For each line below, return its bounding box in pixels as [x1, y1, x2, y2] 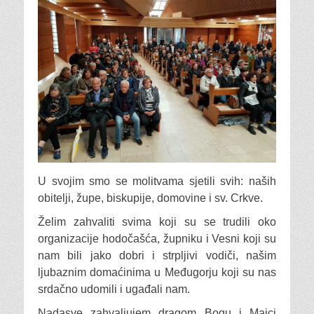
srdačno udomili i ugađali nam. [38, 283, 190, 296]
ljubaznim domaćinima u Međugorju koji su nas [38, 266, 276, 279]
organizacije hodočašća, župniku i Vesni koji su [38, 233, 276, 245]
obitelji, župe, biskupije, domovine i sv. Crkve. [38, 192, 263, 205]
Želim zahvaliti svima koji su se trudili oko [38, 216, 276, 228]
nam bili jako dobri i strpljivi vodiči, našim [38, 250, 276, 262]
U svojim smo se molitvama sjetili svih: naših [38, 175, 276, 188]
